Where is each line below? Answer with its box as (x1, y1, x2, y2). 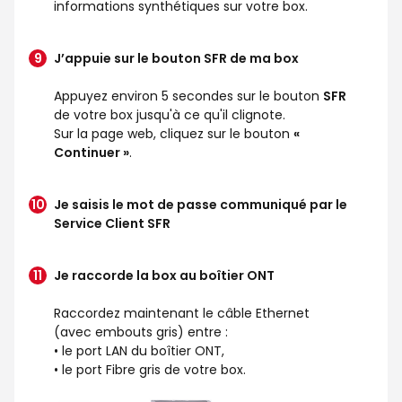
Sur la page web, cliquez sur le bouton (54, 124, 293, 143)
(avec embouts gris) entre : (54, 322, 228, 341)
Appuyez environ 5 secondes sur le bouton (54, 86, 323, 105)
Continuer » (54, 143, 129, 162)
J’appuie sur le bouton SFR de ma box (54, 48, 299, 67)
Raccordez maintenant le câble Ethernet (54, 303, 310, 322)
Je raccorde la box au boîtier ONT (54, 266, 275, 284)
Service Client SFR (54, 214, 170, 232)
